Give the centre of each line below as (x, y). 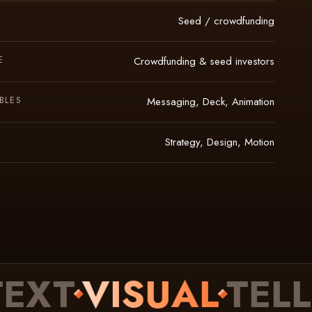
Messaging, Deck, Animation (211, 101)
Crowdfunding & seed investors (204, 61)
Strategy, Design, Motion (220, 142)
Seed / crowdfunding (227, 21)
